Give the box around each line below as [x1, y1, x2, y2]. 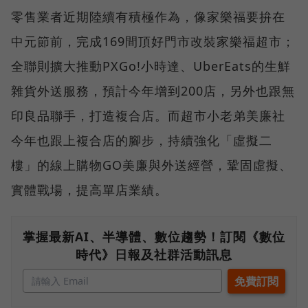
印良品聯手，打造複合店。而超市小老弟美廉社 [11, 107, 285, 124]
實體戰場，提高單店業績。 [11, 181, 168, 199]
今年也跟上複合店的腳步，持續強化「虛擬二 [11, 132, 272, 149]
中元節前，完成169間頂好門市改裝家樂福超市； [11, 33, 295, 50]
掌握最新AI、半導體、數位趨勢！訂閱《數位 [23, 228, 285, 245]
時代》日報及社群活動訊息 [76, 246, 232, 263]
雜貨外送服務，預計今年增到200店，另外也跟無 [11, 82, 295, 100]
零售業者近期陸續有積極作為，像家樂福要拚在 [11, 8, 285, 25]
